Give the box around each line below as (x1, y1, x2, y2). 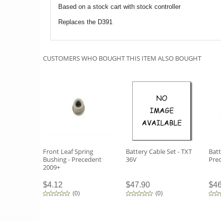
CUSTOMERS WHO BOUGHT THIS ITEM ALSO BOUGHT (43, 53, 201, 63)
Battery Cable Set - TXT (126, 147, 192, 156)
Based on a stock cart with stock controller (58, 3, 181, 11)
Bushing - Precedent (43, 154, 102, 164)
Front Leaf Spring (43, 147, 93, 156)
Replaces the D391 (58, 18, 112, 26)
